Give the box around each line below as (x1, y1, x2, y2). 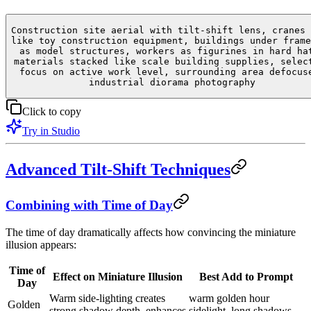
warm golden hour (189, 292, 269, 304)
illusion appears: (6, 238, 76, 251)
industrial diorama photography (89, 77, 255, 88)
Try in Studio (22, 125, 80, 137)
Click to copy (22, 106, 81, 118)
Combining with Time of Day (6, 198, 173, 213)
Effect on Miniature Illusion (53, 270, 183, 283)
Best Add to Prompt (199, 270, 293, 283)
